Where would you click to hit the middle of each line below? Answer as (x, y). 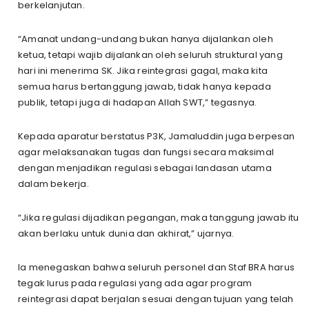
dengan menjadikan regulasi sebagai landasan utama (145, 168)
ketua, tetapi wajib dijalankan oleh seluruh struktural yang (150, 54)
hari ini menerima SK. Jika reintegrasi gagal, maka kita (143, 70)
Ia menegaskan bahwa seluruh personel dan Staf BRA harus (157, 267)
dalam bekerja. (53, 183)
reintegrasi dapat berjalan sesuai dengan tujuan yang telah (156, 299)
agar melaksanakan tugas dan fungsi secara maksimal (146, 152)
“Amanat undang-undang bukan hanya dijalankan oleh (146, 39)
